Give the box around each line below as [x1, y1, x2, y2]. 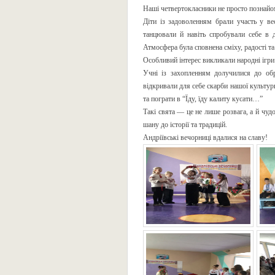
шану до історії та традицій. [143, 120, 227, 129]
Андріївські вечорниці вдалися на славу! [143, 133, 268, 142]
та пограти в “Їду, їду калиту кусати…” [143, 95, 263, 103]
